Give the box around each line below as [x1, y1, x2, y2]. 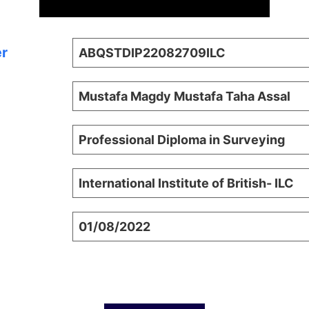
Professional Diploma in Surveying [79, 132, 285, 147]
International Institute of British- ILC [79, 176, 294, 190]
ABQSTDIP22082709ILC [79, 46, 226, 60]
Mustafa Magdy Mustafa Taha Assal [79, 89, 290, 103]
